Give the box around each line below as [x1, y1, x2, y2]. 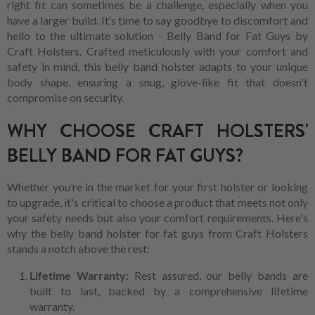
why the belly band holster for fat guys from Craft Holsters [7, 226, 308, 240]
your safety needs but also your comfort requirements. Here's [7, 210, 308, 224]
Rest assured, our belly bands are [128, 268, 309, 282]
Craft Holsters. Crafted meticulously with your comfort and [7, 44, 308, 58]
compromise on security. [7, 91, 124, 105]
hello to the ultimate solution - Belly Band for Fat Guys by [7, 29, 308, 43]
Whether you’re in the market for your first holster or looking [7, 179, 308, 193]
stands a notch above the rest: [7, 241, 150, 255]
